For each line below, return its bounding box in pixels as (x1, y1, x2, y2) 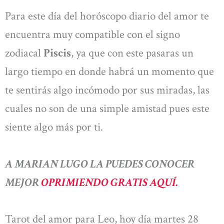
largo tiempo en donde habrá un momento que (5, 64, 214, 79)
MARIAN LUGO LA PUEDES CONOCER (12, 156, 194, 171)
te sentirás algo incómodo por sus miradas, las (5, 82, 209, 98)
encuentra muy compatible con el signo (5, 27, 180, 42)
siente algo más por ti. (5, 119, 103, 135)
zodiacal (5, 45, 43, 61)
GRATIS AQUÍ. (110, 174, 178, 190)
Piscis (43, 45, 71, 61)
